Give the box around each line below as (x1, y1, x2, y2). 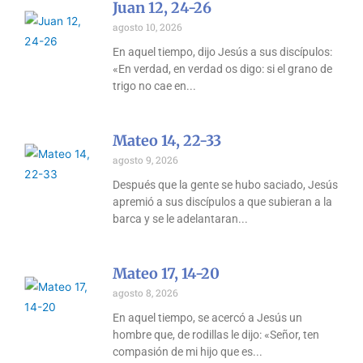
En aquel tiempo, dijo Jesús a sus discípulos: (113, 45, 333, 59)
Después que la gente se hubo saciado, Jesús (113, 178, 339, 192)
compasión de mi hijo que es (113, 345, 254, 359)
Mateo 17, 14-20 (113, 264, 220, 284)
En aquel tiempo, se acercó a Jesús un (113, 311, 303, 325)
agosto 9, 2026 (113, 153, 179, 167)
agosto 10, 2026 (113, 20, 183, 34)
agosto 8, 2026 (113, 286, 179, 300)
